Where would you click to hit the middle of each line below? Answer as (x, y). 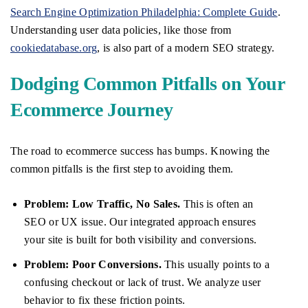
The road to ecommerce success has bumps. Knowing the (140, 151)
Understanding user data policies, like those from (121, 30)
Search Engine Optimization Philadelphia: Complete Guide (144, 12)
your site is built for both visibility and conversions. (141, 240)
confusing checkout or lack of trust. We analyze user (143, 283)
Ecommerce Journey (92, 110)
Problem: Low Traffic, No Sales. (102, 204)
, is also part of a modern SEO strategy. (186, 48)
